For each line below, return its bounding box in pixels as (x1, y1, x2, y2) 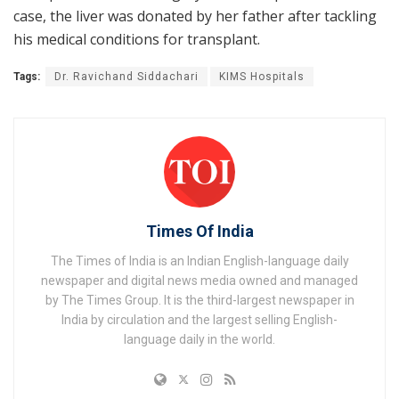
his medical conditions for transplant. (13, 28, 260, 49)
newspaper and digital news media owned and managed (41, 273, 358, 288)
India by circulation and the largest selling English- (61, 312, 338, 327)
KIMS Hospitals (219, 69, 305, 83)
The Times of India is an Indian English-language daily (50, 253, 349, 268)
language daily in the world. (124, 331, 275, 346)
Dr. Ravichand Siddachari (54, 69, 199, 83)
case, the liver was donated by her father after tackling (13, 5, 377, 26)
